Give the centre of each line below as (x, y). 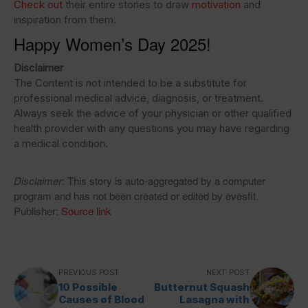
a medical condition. (61, 143)
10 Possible (88, 287)
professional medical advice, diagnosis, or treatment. (139, 98)
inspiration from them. (65, 20)
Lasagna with (214, 299)
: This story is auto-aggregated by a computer (164, 180)
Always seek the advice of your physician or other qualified (153, 113)
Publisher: (37, 211)
